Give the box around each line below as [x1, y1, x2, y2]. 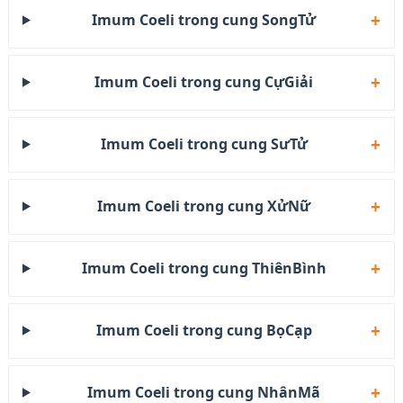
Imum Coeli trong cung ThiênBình [81, 258, 327, 278]
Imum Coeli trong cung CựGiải [94, 72, 314, 92]
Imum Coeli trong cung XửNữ [97, 196, 311, 216]
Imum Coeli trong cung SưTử [100, 134, 308, 154]
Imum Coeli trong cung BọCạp [95, 320, 312, 340]
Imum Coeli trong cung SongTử [92, 10, 317, 30]
